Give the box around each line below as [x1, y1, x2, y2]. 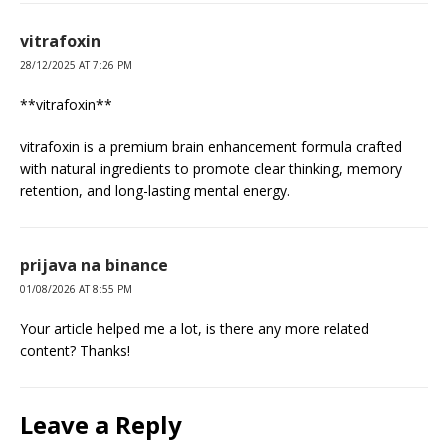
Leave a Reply [20, 407, 182, 441]
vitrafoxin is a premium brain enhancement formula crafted [20, 136, 402, 156]
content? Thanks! [20, 340, 130, 360]
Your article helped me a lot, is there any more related [20, 318, 369, 338]
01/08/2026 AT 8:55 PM [20, 281, 132, 296]
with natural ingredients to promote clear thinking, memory [20, 158, 402, 178]
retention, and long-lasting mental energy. [20, 180, 290, 200]
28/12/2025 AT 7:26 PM [20, 57, 132, 72]
